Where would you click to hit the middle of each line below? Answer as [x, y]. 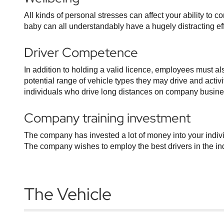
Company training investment [107, 118]
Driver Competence [81, 52]
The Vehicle [68, 194]
